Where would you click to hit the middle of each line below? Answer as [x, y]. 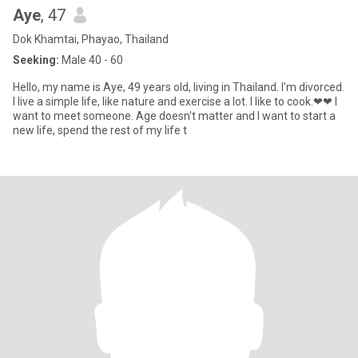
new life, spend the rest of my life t [100, 130]
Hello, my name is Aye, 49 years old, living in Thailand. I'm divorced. [179, 87]
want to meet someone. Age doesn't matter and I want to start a [74, 116]
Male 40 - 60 [91, 60]
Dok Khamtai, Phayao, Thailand [91, 39]
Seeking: [36, 60]
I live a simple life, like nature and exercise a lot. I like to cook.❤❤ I [131, 101]
